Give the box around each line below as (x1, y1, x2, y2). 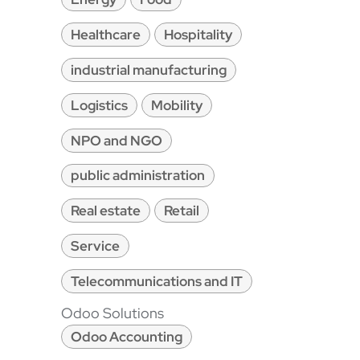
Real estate (70, 202, 141, 220)
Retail (163, 202, 199, 220)
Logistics (70, 96, 128, 114)
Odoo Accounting (70, 327, 182, 346)
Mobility (150, 96, 202, 114)
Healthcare (70, 26, 141, 44)
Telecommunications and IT (70, 272, 243, 290)
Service (70, 237, 120, 256)
